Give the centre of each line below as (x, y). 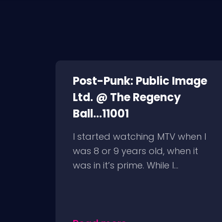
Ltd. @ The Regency (127, 97)
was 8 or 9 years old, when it (136, 151)
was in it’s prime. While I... (126, 165)
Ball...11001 (101, 114)
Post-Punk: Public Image (140, 81)
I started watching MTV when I (139, 137)
